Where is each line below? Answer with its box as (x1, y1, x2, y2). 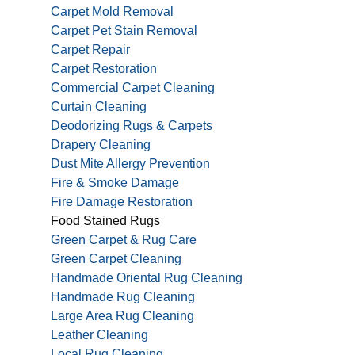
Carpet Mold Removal (51, 4, 174, 18)
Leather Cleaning (51, 327, 148, 342)
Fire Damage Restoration (51, 194, 193, 208)
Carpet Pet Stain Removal (51, 23, 197, 37)
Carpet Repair (51, 42, 130, 56)
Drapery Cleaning (51, 137, 151, 151)
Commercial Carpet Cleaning (51, 80, 215, 94)
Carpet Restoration (51, 61, 157, 75)
